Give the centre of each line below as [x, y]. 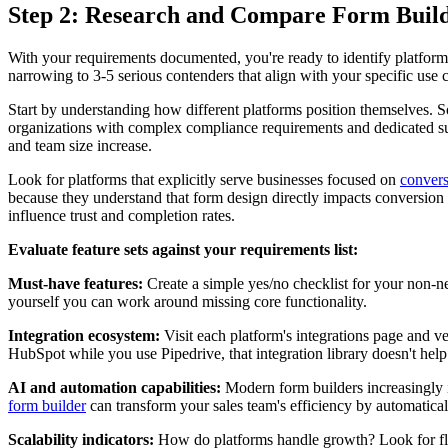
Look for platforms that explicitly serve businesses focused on [204, 179]
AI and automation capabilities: [114, 387]
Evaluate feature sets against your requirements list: [183, 249]
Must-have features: [75, 283]
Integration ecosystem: [84, 335]
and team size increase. [80, 145]
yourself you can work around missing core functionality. [187, 301]
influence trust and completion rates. [121, 215]
